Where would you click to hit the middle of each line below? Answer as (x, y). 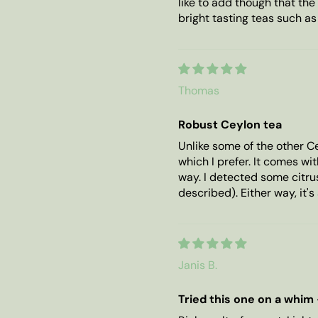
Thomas (199, 90)
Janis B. (198, 265)
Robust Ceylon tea (230, 124)
